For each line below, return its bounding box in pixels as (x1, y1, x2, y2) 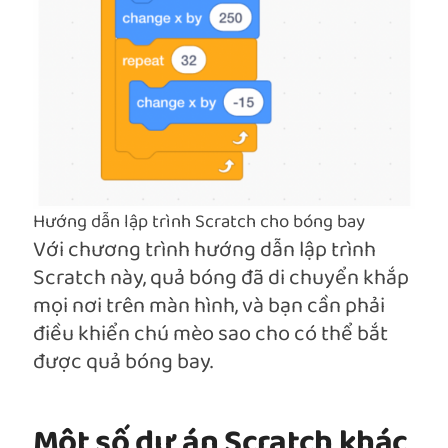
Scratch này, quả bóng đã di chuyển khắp (33, 260, 409, 298)
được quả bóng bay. (33, 344, 213, 382)
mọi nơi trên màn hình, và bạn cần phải (33, 288, 385, 326)
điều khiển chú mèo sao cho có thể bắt (33, 316, 388, 354)
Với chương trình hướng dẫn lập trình (33, 232, 376, 270)
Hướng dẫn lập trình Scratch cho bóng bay (33, 207, 365, 239)
